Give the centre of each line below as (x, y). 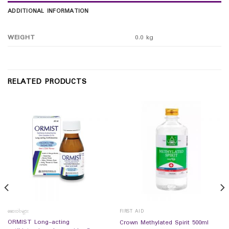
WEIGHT (21, 37)
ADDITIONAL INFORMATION (48, 12)
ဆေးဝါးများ (18, 212)
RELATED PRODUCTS (47, 82)
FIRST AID (132, 212)
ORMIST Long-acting (38, 223)
